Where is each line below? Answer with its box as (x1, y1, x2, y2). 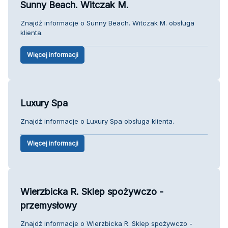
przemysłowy (20, 199, 77, 211)
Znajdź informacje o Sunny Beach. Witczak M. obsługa (20, 18, 194, 27)
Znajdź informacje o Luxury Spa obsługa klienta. (20, 117, 174, 125)
